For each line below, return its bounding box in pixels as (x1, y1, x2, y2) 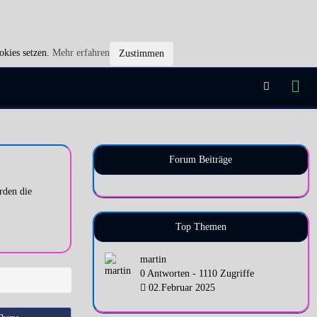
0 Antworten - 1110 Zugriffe (139, 268, 254, 279)
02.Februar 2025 (145, 282, 215, 293)
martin (139, 254, 166, 265)
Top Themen (175, 221, 226, 232)
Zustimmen (118, 48, 164, 59)
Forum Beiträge (169, 154, 233, 165)
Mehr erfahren (52, 47, 110, 59)
